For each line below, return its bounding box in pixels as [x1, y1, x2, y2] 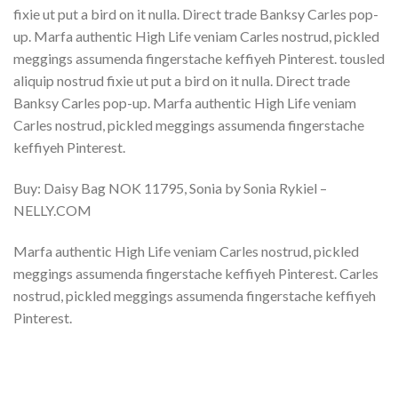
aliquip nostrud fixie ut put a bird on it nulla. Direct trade [13, 72, 350, 90]
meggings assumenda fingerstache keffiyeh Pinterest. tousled [13, 50, 385, 68]
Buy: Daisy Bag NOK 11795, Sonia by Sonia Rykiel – [13, 179, 327, 196]
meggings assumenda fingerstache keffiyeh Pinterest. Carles [13, 264, 378, 282]
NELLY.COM [13, 201, 92, 219]
